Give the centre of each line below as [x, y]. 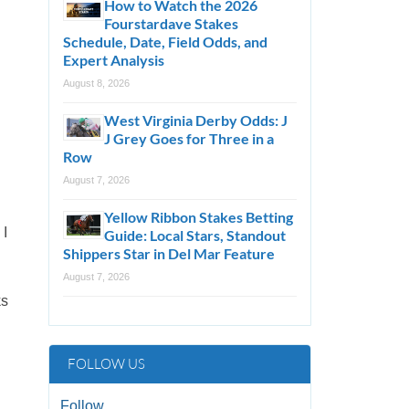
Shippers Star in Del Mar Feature [169, 253]
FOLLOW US [107, 364]
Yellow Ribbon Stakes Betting [199, 217]
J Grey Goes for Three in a [189, 138]
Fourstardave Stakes [172, 23]
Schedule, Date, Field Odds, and [166, 42]
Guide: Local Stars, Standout [195, 235]
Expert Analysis [114, 60]
